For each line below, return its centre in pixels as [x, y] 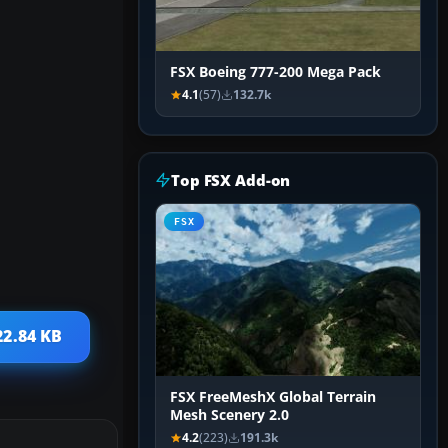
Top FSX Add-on [231, 180]
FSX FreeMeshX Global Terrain [273, 397]
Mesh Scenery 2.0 [229, 415]
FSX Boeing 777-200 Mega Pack [275, 72]
